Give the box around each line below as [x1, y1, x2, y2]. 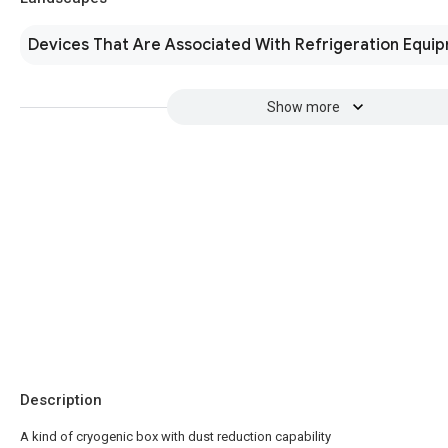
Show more [266, 99, 340, 115]
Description [20, 391, 102, 409]
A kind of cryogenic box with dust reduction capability [20, 429, 331, 444]
